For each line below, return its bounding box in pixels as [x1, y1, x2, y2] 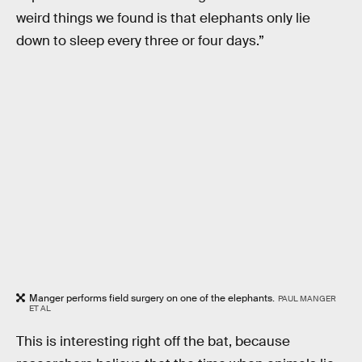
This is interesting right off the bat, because [16, 333, 290, 350]
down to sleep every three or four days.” [16, 32, 264, 50]
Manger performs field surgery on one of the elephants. [29, 292, 275, 305]
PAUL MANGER [277, 293, 336, 305]
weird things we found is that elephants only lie [16, 10, 310, 27]
